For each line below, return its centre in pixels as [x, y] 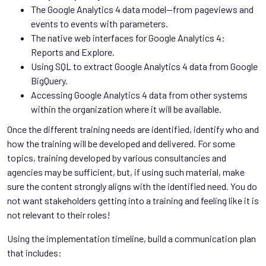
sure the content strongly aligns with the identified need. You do [132, 186]
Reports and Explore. [73, 52]
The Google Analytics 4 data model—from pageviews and [142, 9]
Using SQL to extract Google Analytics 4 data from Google [144, 66]
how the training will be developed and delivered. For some [121, 143]
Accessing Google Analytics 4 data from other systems [139, 94]
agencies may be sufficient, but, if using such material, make [126, 172]
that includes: [34, 252]
